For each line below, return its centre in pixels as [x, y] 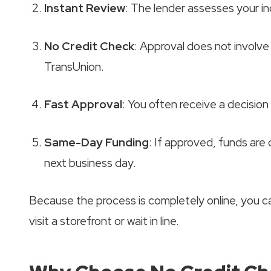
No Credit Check [89, 46]
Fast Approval [83, 104]
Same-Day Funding [96, 142]
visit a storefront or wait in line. [104, 221]
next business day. [90, 163]
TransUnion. [74, 67]
